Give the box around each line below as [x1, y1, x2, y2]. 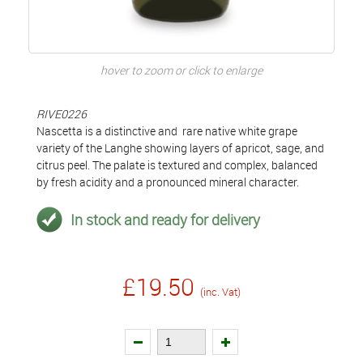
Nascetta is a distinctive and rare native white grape [36, 123, 297, 139]
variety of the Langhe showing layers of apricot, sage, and [36, 140, 324, 156]
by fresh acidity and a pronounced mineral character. [36, 174, 299, 190]
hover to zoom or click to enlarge [100, 62, 263, 78]
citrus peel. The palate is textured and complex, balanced [36, 157, 318, 173]
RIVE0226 [36, 106, 87, 122]
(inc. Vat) [200, 284, 241, 299]
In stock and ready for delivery [70, 209, 260, 229]
